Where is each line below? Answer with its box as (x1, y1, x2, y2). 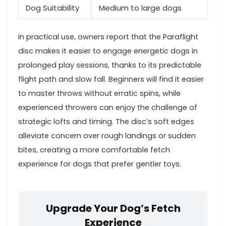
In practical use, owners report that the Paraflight (18, 31, 198, 42)
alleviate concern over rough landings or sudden (18, 130, 196, 141)
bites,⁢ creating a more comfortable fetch (18, 144, 170, 155)
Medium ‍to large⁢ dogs (99, 2, 182, 13)
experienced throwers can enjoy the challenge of (18, 102, 197, 112)
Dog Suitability (26, 2, 79, 13)
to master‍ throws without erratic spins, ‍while (18, 88, 181, 98)
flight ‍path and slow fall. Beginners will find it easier (18, 74, 204, 84)
